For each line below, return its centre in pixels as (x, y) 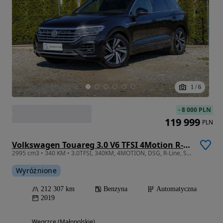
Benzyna (115, 189)
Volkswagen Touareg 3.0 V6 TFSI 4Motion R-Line (187, 145)
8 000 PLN (196, 110)
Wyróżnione (36, 171)
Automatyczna (176, 189)
